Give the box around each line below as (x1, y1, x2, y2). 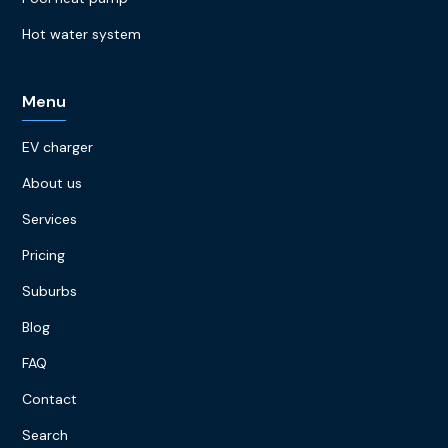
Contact (22, 389, 78, 408)
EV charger (22, 137, 94, 156)
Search (22, 425, 69, 444)
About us (22, 173, 83, 192)
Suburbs (22, 281, 78, 300)
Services (22, 209, 78, 228)
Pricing (22, 245, 66, 264)
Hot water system (22, 24, 142, 43)
